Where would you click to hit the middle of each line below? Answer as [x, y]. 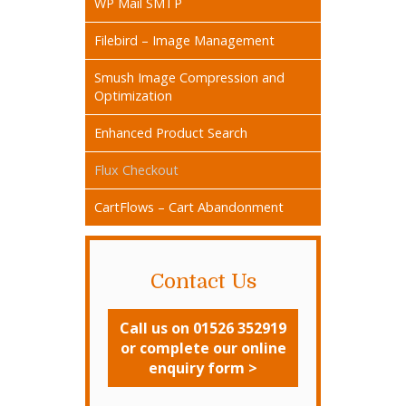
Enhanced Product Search [171, 132]
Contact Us [203, 281]
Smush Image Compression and [189, 77]
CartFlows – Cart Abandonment [189, 207]
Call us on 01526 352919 [203, 328]
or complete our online [203, 348]
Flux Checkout [136, 169]
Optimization [133, 95]
